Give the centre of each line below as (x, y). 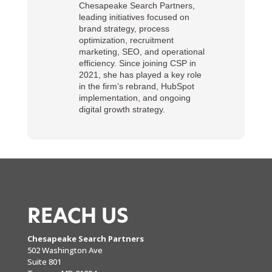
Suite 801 (44, 261)
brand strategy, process (124, 29)
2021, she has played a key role (140, 75)
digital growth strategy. (122, 110)
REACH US (78, 217)
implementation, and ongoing (134, 98)
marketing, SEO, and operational (141, 52)
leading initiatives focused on (134, 17)
